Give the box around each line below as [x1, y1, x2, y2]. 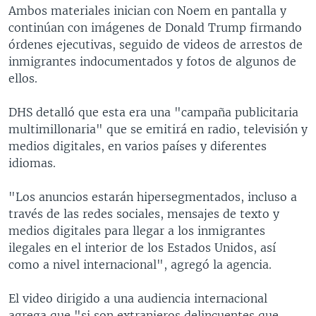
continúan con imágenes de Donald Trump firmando [8, 20, 302, 35]
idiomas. [8, 155, 56, 170]
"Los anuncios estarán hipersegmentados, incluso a [8, 189, 297, 204]
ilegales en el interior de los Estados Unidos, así [8, 240, 276, 255]
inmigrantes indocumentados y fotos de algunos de [8, 54, 296, 68]
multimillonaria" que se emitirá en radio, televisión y [8, 121, 308, 136]
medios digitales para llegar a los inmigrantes [8, 223, 265, 238]
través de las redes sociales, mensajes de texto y [8, 206, 279, 221]
